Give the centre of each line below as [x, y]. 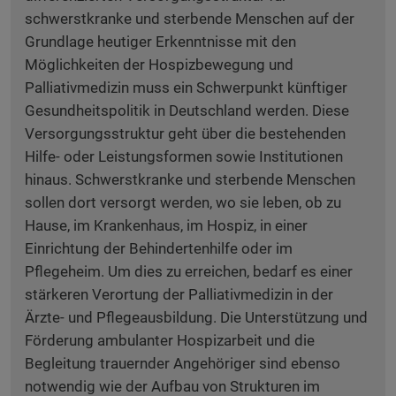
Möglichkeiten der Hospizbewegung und [159, 65]
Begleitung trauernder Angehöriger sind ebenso [183, 363]
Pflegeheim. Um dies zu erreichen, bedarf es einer [189, 271]
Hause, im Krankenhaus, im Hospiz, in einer [166, 225]
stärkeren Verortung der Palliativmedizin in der [179, 294]
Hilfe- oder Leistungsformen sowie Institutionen [184, 156]
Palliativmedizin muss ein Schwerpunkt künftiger [186, 88]
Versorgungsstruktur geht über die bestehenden [185, 133]
